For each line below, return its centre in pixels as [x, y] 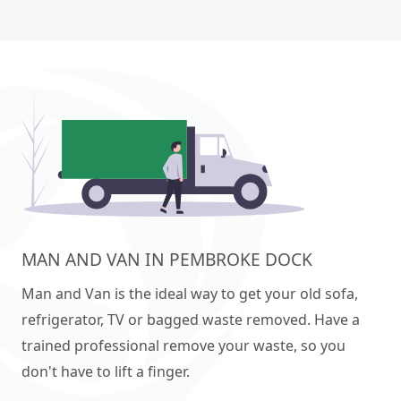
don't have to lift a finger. [106, 371]
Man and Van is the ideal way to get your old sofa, [190, 293]
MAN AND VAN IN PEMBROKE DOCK [167, 259]
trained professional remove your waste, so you [183, 345]
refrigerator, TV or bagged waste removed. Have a [191, 319]
